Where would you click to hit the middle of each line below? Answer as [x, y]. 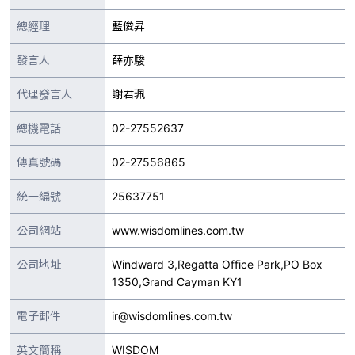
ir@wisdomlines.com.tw [172, 316]
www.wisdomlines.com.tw [178, 230]
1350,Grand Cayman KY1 [177, 282]
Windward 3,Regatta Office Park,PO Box [217, 264]
